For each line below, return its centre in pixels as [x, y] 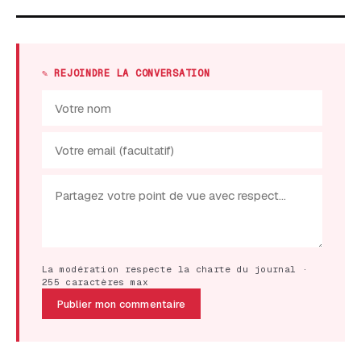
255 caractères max [95, 282]
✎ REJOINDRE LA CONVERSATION [126, 73]
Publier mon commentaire [121, 304]
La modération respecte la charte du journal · [175, 269]
